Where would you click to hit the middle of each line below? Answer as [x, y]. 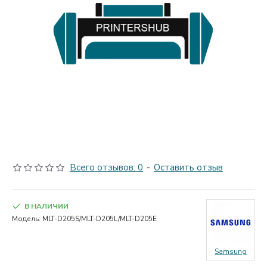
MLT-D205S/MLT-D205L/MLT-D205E [100, 219]
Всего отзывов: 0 [106, 167]
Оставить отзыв [188, 167]
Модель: [26, 219]
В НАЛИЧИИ [46, 206]
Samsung [231, 252]
